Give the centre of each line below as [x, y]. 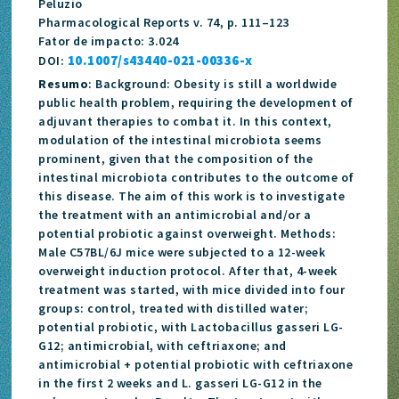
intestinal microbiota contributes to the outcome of [196, 177]
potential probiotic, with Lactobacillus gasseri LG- [191, 326]
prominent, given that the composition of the [176, 158]
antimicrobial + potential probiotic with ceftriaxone [196, 364]
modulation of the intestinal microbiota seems [180, 139]
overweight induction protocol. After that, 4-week [188, 270]
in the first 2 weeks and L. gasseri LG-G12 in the [180, 383]
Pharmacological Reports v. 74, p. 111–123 [164, 22]
